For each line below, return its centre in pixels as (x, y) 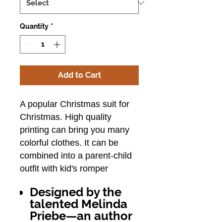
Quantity (34, 26)
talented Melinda (79, 204)
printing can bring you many (75, 130)
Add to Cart (79, 75)
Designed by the (76, 192)
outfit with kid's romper (64, 168)
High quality (87, 117)
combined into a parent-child (76, 155)
